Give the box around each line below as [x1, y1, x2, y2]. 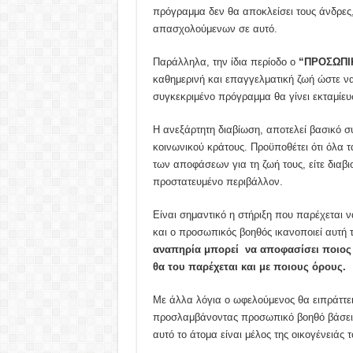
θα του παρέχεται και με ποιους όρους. [152, 260, 346, 273]
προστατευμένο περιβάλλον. [152, 175, 283, 188]
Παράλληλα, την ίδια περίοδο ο [152, 55, 299, 68]
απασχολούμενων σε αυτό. [152, 22, 281, 35]
